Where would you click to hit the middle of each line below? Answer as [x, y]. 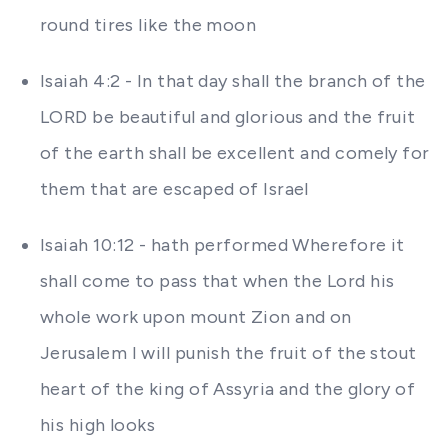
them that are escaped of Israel [174, 189]
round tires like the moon [148, 25]
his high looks [98, 425]
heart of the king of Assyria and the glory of [228, 389]
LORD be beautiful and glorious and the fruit [228, 117]
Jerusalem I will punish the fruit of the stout [228, 353]
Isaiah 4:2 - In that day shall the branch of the [233, 81]
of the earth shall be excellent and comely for [235, 153]
